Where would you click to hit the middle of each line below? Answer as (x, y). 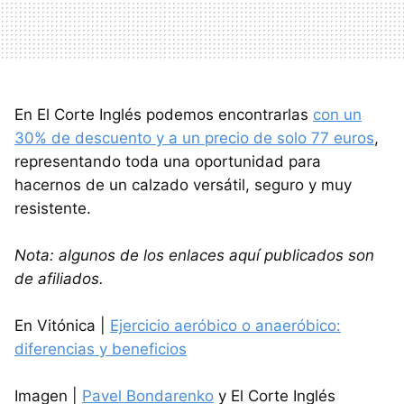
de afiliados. (59, 279)
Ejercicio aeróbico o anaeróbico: (225, 326)
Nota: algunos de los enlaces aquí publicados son (194, 256)
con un (337, 115)
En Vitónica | (62, 326)
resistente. (53, 209)
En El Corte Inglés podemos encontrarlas (164, 115)
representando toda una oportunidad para (168, 162)
